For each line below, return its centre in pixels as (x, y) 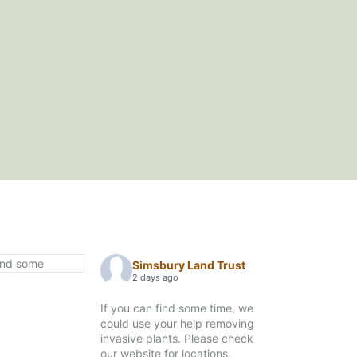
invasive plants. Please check (177, 338)
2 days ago (156, 278)
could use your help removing (178, 323)
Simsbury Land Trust (189, 265)
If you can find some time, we (177, 308)
